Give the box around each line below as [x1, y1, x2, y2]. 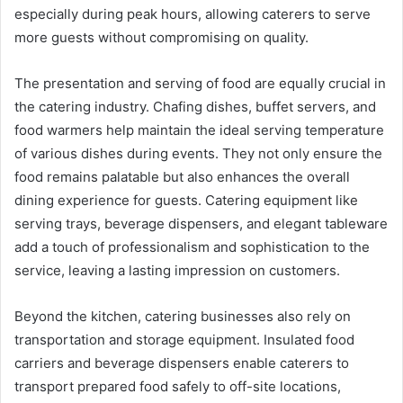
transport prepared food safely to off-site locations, [14, 378, 341, 395]
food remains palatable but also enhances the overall [14, 168, 350, 185]
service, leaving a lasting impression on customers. [14, 262, 340, 279]
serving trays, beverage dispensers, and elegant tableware [14, 215, 388, 232]
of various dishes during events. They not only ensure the [14, 145, 382, 162]
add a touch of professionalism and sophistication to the [14, 238, 370, 255]
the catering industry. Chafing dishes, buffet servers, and [14, 98, 376, 115]
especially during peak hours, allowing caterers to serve [14, 5, 371, 22]
